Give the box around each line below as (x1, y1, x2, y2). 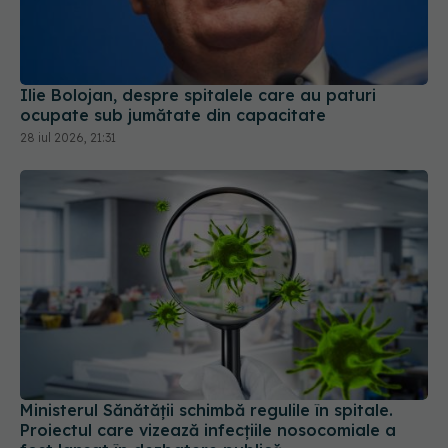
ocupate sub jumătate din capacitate (20, 105, 326, 126)
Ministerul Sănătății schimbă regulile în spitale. (20, 399, 393, 420)
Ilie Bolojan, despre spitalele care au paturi (20, 85, 376, 106)
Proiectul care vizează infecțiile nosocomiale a (20, 419, 396, 440)
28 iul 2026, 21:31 (20, 130, 116, 146)
